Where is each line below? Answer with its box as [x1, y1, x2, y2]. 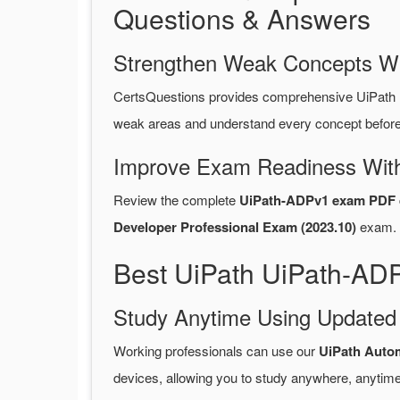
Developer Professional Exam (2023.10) [113, 217, 356, 237]
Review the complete [113, 190, 239, 210]
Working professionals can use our [113, 341, 319, 361]
